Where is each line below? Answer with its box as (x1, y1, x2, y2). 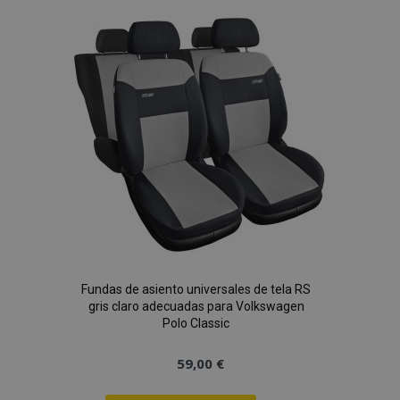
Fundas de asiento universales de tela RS (81, 282, 311, 296)
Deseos (262, 79, 324, 100)
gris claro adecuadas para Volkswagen (87, 299, 304, 313)
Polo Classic (162, 316, 229, 330)
